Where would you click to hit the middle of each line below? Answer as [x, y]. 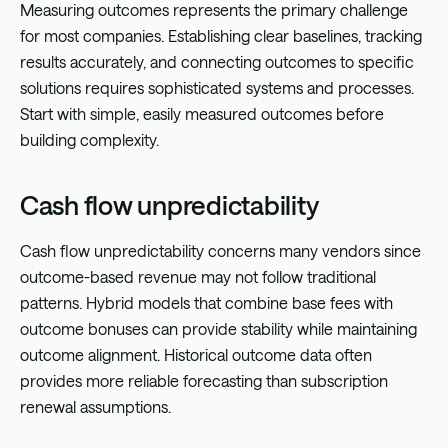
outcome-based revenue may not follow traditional [198, 276]
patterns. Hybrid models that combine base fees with [206, 302]
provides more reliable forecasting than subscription [204, 380]
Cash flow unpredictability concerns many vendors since [220, 250]
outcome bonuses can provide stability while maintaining [218, 328]
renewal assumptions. [95, 406]
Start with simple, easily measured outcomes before [202, 113]
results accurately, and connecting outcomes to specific [217, 61]
